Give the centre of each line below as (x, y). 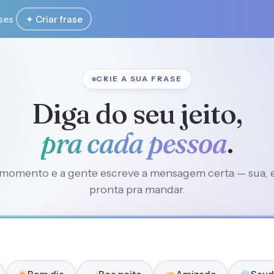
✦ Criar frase (54, 19)
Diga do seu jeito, (137, 113)
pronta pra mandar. (137, 190)
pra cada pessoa (134, 143)
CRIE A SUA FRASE (139, 79)
